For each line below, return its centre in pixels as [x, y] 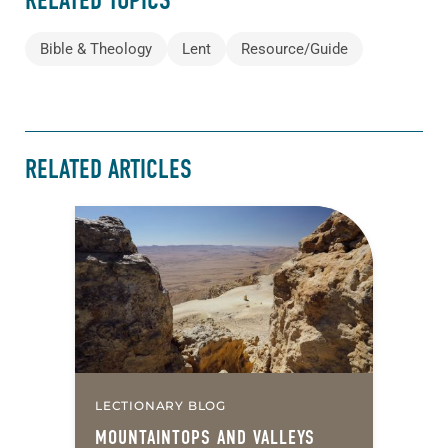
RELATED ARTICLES [108, 169]
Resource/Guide [294, 49]
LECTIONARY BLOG [160, 406]
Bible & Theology [96, 49]
